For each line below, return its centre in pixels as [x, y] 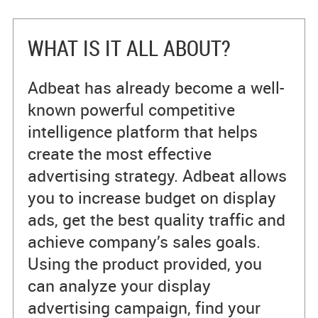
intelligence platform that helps [142, 132]
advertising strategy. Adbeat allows [157, 176]
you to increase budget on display [152, 198]
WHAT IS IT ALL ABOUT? [129, 48]
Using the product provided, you [144, 264]
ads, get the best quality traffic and [156, 220]
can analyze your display [119, 286]
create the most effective [119, 154]
